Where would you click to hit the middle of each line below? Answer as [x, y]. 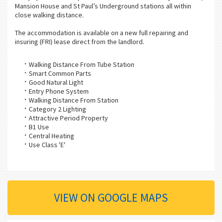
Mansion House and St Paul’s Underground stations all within [103, 6]
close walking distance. [49, 15]
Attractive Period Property [68, 118]
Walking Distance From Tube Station [82, 65]
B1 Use [39, 127]
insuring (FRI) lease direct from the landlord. [80, 42]
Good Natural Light [56, 83]
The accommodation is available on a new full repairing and [102, 33]
